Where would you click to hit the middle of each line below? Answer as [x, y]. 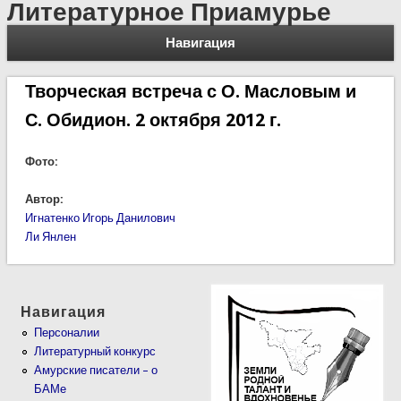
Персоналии [67, 333]
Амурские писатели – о [96, 371]
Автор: [45, 199]
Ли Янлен [50, 236]
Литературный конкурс [95, 352]
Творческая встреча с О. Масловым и [190, 91]
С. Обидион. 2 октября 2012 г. [153, 119]
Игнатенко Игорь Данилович [100, 218]
